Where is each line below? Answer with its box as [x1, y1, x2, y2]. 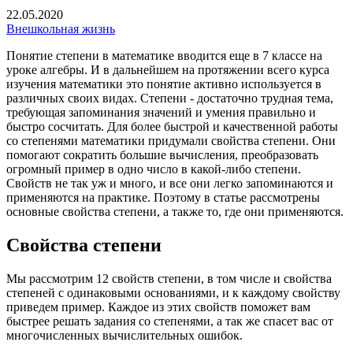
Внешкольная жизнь [6, 21, 115, 35]
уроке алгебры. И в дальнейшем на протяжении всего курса [6, 62, 329, 76]
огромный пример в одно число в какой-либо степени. [6, 162, 301, 176]
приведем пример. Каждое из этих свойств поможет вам [6, 299, 310, 314]
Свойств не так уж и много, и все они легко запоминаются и [6, 176, 333, 190]
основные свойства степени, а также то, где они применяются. [6, 204, 344, 218]
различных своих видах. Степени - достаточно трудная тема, [6, 91, 333, 105]
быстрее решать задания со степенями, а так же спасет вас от [6, 314, 333, 328]
